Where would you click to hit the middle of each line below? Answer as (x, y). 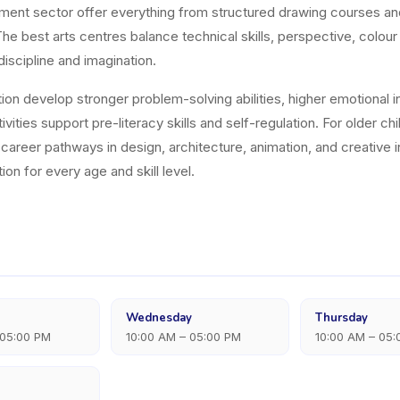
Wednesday (158, 318)
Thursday (342, 318)
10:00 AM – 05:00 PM (183, 337)
